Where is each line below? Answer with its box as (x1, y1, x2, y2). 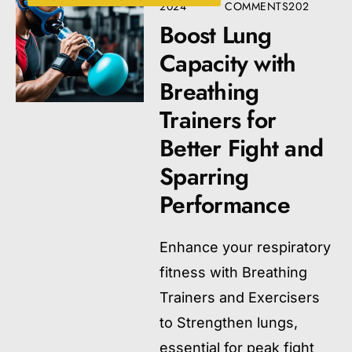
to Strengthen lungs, (159, 314, 299, 331)
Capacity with (159, 46, 296, 80)
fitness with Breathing (159, 264, 308, 280)
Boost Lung (159, 18, 272, 52)
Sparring (159, 159, 249, 193)
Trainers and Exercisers (159, 289, 321, 306)
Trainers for (159, 103, 277, 137)
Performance (159, 188, 290, 222)
